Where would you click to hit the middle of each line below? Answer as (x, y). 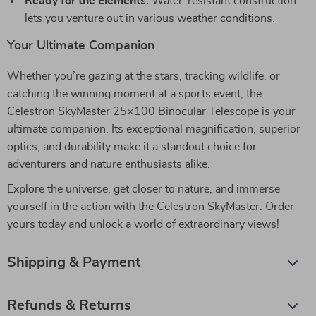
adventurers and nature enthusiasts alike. (109, 164)
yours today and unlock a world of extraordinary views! (143, 224)
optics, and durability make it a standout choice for (132, 147)
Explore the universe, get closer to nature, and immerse (144, 189)
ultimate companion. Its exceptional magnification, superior (154, 129)
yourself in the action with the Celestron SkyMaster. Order (151, 207)
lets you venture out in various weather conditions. (150, 18)
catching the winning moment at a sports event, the (134, 94)
